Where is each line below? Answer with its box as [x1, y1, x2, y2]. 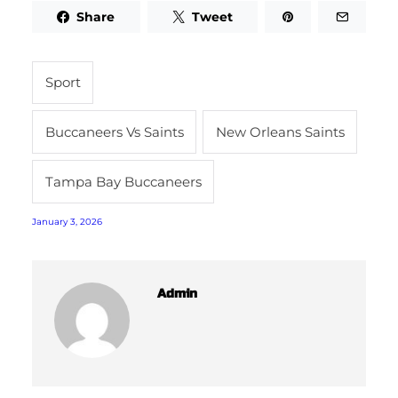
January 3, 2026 [32, 215, 102, 227]
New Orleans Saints [215, 123, 345, 140]
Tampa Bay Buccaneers [44, 172, 202, 190]
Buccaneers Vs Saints [44, 123, 184, 140]
